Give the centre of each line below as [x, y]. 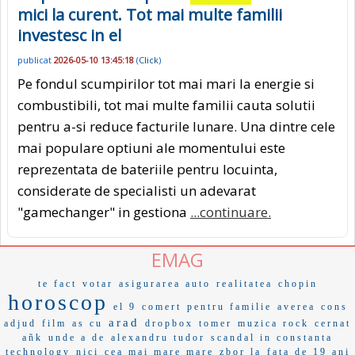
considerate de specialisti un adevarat [137, 191]
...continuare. [231, 212]
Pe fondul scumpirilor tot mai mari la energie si [166, 84]
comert [161, 307]
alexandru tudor [158, 338]
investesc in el [69, 36]
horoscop [57, 303]
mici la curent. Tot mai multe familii [150, 15]
